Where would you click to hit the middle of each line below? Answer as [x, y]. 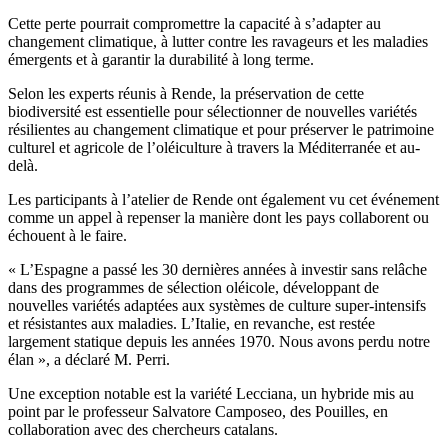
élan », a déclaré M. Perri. [89, 360]
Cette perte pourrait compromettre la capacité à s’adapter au [194, 24]
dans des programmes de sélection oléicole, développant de [193, 288]
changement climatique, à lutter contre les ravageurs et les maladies [218, 42]
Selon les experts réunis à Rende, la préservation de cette [186, 94]
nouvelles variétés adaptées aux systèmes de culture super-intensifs [217, 306]
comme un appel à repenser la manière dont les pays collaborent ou [218, 218]
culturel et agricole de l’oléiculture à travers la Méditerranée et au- [214, 148]
